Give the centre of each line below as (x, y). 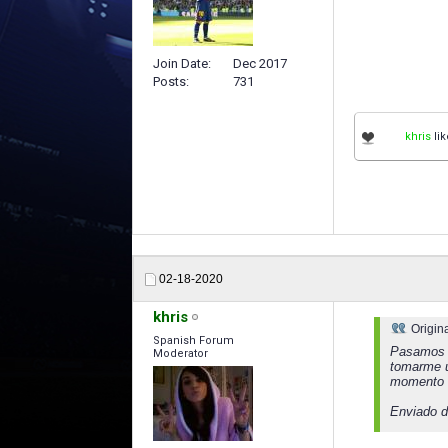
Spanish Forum (193, 340)
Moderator (180, 353)
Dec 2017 (260, 63)
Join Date (180, 63)
